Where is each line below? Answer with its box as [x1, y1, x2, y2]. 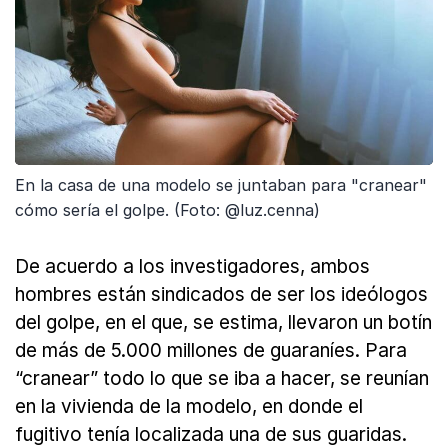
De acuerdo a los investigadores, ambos [15, 255, 370, 279]
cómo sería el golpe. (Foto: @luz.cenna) [15, 200, 320, 221]
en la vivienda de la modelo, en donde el [15, 395, 363, 419]
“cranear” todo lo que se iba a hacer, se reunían [15, 367, 429, 391]
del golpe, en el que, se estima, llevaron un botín [15, 311, 432, 335]
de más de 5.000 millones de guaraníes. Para [15, 339, 407, 363]
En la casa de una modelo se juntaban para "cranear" [15, 175, 427, 196]
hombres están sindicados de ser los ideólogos [15, 283, 428, 307]
